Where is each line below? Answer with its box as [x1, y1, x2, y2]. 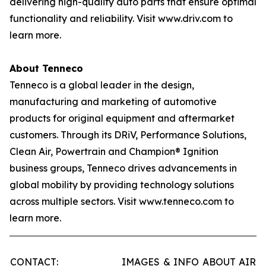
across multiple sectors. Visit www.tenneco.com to [9, 195, 234, 207]
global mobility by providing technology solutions [9, 178, 234, 191]
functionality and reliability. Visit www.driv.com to [9, 12, 233, 24]
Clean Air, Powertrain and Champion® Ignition [9, 145, 218, 157]
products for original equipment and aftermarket [9, 112, 235, 124]
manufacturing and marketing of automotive [9, 95, 217, 107]
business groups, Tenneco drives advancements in [9, 161, 237, 174]
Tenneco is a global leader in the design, [9, 78, 194, 91]
